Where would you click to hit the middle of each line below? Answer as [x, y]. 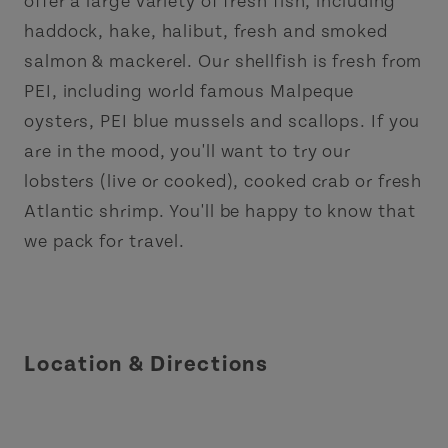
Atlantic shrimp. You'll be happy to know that [220, 211]
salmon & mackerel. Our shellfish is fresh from [223, 61]
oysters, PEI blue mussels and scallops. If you [222, 121]
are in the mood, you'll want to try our [188, 151]
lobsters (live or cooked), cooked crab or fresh [223, 181]
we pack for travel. [105, 241]
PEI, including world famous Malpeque [189, 91]
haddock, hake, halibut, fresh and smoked [206, 31]
